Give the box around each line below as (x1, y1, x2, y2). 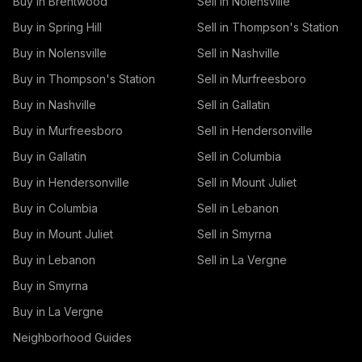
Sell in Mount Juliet (197, 175, 297, 189)
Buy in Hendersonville (13, 175, 129, 189)
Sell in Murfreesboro (197, 72, 306, 86)
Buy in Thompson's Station (13, 72, 155, 86)
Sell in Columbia (197, 149, 281, 163)
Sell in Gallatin (197, 98, 270, 112)
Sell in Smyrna (197, 227, 271, 241)
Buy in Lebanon (13, 253, 95, 267)
